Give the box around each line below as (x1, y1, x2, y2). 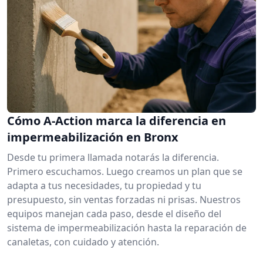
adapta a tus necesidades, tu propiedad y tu (7, 178, 201, 192)
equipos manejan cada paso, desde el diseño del (7, 207, 221, 220)
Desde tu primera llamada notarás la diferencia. (7, 150, 219, 164)
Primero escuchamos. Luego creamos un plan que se (7, 164, 242, 178)
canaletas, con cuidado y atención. (7, 235, 159, 248)
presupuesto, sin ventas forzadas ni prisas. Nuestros (7, 193, 241, 206)
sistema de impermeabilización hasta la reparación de (7, 221, 247, 234)
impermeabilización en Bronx (7, 129, 178, 145)
